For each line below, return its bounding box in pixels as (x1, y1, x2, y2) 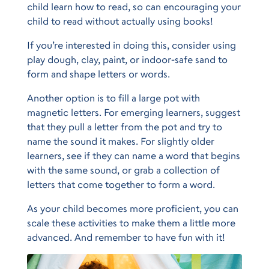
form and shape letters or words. (26, 67, 170, 80)
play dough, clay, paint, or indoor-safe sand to (26, 53, 228, 65)
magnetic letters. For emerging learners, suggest (26, 106, 240, 118)
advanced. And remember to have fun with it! (26, 231, 225, 243)
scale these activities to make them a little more (26, 216, 235, 229)
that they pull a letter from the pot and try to (26, 120, 222, 133)
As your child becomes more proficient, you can (26, 202, 238, 214)
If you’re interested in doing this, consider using (26, 38, 236, 51)
